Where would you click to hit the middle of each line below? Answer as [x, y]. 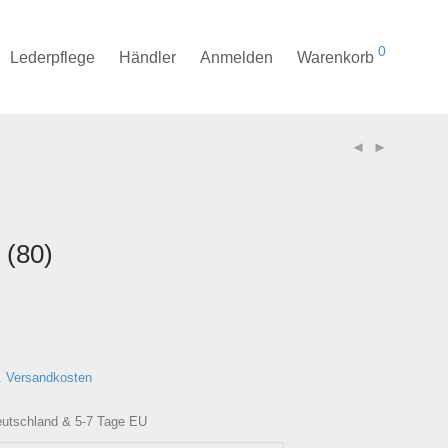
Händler [147, 58]
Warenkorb [335, 58]
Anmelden [236, 58]
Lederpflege [52, 58]
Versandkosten [49, 378]
